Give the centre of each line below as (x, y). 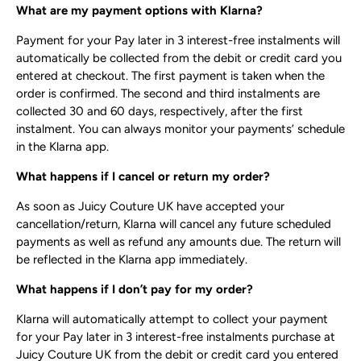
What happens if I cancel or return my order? (143, 177)
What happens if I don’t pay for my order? (135, 290)
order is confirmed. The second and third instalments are (168, 94)
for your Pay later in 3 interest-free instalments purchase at (176, 337)
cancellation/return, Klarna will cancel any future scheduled (174, 224)
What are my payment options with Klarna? (139, 11)
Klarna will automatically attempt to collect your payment (172, 320)
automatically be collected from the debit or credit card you (179, 58)
